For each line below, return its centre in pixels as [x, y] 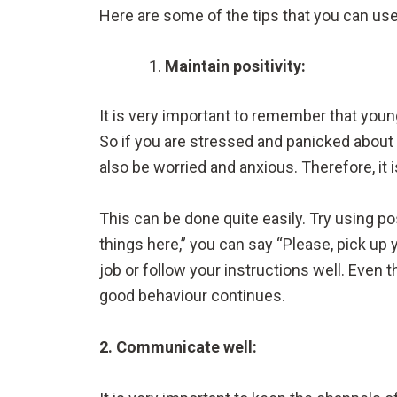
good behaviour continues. [192, 296]
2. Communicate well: [178, 346]
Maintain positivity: [235, 66]
